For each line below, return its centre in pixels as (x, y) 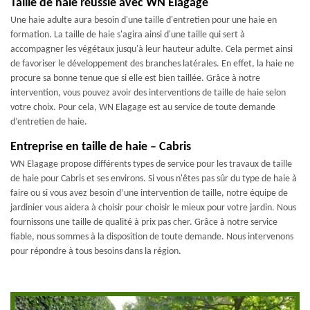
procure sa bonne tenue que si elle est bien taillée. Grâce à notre (135, 79)
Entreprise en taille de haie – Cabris (101, 147)
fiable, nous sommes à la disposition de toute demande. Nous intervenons (152, 237)
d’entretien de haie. (49, 122)
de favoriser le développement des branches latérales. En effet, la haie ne (152, 64)
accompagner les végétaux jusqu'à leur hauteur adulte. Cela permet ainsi (152, 49)
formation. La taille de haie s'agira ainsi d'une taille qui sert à (128, 35)
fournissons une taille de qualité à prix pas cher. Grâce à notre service (144, 222)
